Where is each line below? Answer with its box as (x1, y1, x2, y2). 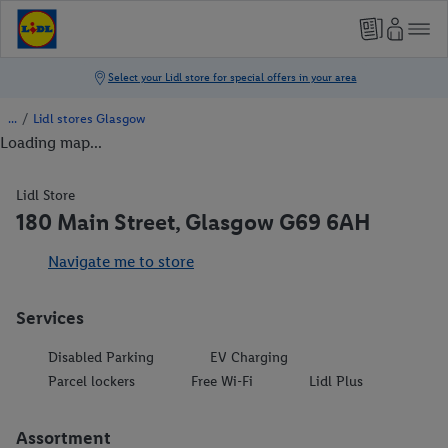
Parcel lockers (48, 373, 135, 390)
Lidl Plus (309, 373, 363, 390)
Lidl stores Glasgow (33, 111, 145, 126)
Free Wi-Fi (191, 373, 253, 390)
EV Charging (210, 349, 288, 366)
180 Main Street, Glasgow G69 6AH (16, 208, 371, 236)
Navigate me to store (48, 252, 194, 271)
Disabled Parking (48, 349, 154, 366)
